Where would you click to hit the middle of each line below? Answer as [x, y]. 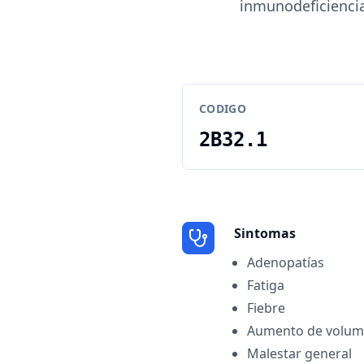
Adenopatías [286, 262]
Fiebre [266, 308]
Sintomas [265, 233]
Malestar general [299, 353]
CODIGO [223, 108]
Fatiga [266, 285]
